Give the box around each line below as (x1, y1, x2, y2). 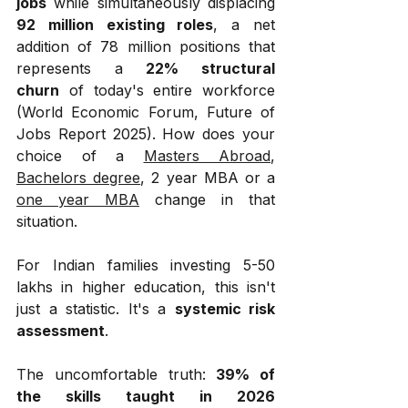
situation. (16, 212, 77, 230)
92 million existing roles (16, 15, 214, 34)
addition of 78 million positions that (16, 37, 275, 56)
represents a (16, 59, 147, 77)
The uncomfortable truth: (16, 365, 217, 383)
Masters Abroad (143, 147, 270, 165)
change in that (139, 190, 275, 209)
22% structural (146, 59, 276, 77)
